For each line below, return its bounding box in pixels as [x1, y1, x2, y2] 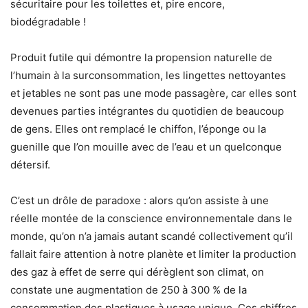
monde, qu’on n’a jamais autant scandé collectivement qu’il [10, 230, 293, 243]
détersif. [10, 158, 50, 171]
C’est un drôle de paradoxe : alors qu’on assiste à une [10, 194, 269, 207]
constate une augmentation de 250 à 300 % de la [10, 283, 247, 296]
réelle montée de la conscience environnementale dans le [10, 212, 292, 225]
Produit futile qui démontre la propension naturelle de [10, 51, 272, 64]
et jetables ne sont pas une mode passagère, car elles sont [10, 87, 296, 100]
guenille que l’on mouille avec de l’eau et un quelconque [10, 140, 282, 153]
